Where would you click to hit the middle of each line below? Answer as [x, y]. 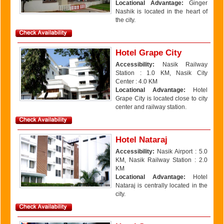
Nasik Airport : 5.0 [181, 151]
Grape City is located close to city [161, 98]
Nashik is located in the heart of [161, 11]
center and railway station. [151, 107]
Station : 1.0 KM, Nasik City [161, 73]
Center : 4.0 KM [136, 81]
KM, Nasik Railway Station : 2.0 [161, 160]
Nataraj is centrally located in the [161, 185]
